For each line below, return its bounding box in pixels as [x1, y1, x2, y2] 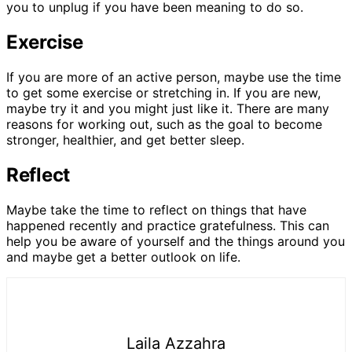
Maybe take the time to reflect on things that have [6, 201, 306, 218]
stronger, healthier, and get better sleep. [6, 132, 244, 148]
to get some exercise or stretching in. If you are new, [6, 85, 321, 101]
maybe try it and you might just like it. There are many [6, 101, 329, 117]
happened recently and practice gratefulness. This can [6, 217, 329, 233]
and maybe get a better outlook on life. [6, 248, 240, 265]
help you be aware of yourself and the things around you [6, 233, 345, 249]
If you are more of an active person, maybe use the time [6, 69, 341, 86]
